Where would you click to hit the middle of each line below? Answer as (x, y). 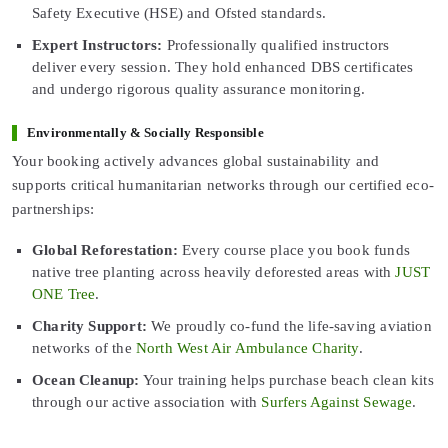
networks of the (84, 348)
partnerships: (53, 209)
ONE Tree (64, 294)
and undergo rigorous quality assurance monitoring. (198, 89)
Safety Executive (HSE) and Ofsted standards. (179, 13)
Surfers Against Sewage (337, 402)
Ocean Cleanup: (86, 380)
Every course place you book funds (293, 250)
